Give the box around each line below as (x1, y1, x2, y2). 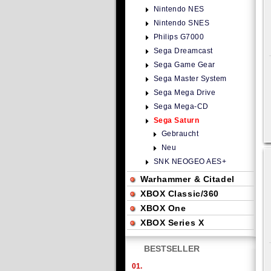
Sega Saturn (154, 116, 200, 125)
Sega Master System (154, 74, 227, 83)
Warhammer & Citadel (140, 174, 235, 184)
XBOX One (140, 203, 186, 213)
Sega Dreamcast (154, 47, 213, 55)
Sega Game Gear (154, 60, 215, 69)
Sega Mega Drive (154, 88, 216, 97)
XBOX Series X (140, 218, 204, 227)
